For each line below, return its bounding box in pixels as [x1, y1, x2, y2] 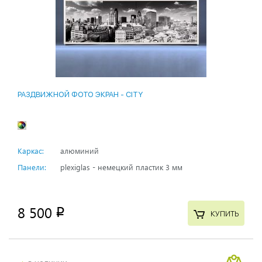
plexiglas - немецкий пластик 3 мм [60, 162, 182, 173]
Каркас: [18, 146, 44, 156]
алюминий [60, 146, 99, 156]
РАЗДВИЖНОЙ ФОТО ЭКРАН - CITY [18, 90, 143, 99]
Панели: [18, 162, 46, 173]
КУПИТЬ [210, 209, 239, 218]
